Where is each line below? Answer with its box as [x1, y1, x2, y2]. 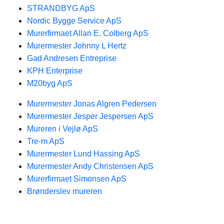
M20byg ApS [27, 79, 72, 87]
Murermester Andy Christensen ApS [27, 162, 153, 170]
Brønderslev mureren [27, 187, 102, 195]
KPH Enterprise [27, 66, 82, 75]
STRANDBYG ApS [27, 4, 95, 12]
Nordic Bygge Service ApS [27, 16, 121, 25]
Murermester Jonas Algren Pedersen [27, 99, 156, 108]
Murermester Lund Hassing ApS [27, 149, 140, 158]
